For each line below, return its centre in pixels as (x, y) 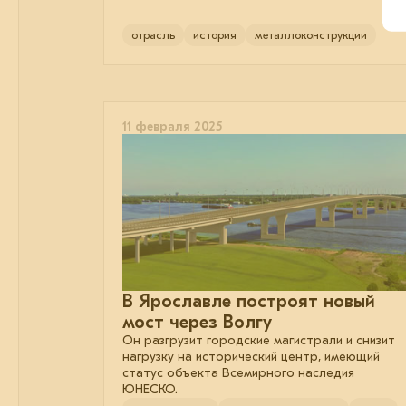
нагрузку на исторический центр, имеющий (251, 357)
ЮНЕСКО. (150, 390)
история (215, 34)
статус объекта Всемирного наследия (238, 373)
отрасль (153, 34)
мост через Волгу (197, 323)
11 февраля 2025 (172, 126)
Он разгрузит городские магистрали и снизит (259, 341)
